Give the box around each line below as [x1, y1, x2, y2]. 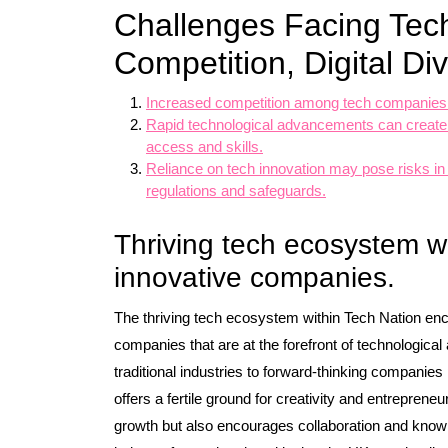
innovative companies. [114, 262, 395, 293]
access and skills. [146, 138, 263, 155]
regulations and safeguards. [146, 182, 326, 199]
